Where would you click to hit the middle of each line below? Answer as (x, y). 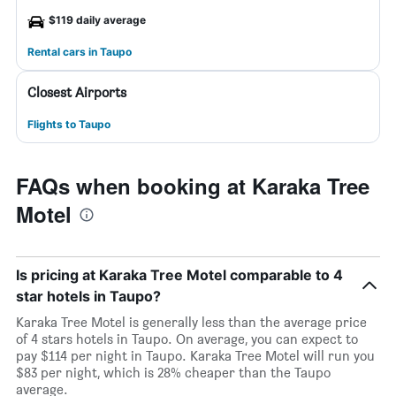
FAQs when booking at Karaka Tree (193, 186)
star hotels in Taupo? (88, 296)
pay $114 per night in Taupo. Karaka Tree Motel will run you (195, 356)
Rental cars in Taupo (80, 52)
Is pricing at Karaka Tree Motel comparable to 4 (179, 275)
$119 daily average (97, 20)
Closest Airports (77, 92)
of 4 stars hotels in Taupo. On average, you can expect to (187, 339)
